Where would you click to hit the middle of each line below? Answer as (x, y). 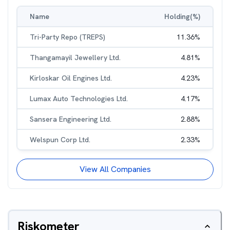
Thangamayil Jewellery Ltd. (75, 57)
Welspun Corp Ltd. (60, 140)
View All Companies (115, 169)
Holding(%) (182, 16)
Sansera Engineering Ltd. (71, 119)
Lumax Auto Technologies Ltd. (79, 99)
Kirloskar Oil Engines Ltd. (71, 78)
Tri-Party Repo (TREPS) (68, 37)
